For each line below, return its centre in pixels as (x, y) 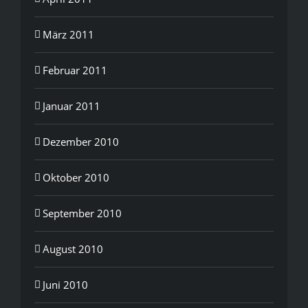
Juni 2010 (65, 284)
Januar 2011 (71, 106)
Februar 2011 (75, 70)
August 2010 (73, 249)
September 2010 (82, 213)
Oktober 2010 (76, 177)
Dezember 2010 (81, 141)
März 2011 (68, 34)
